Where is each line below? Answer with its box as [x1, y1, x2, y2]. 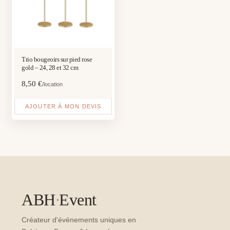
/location [42, 81, 63, 88]
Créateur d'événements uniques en [22, 216, 137, 224]
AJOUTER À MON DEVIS [25, 103, 102, 110]
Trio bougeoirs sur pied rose [22, 55, 92, 64]
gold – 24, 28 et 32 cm [22, 64, 79, 72]
